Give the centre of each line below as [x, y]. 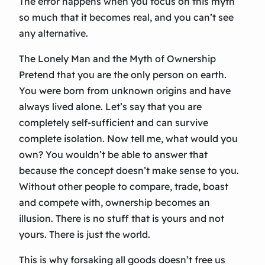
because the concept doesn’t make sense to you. [129, 171]
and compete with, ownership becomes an [114, 203]
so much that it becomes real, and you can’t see [126, 17]
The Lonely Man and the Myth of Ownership [117, 59]
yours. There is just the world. [85, 235]
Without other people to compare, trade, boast [124, 187]
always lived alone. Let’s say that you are [110, 107]
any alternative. [54, 33]
